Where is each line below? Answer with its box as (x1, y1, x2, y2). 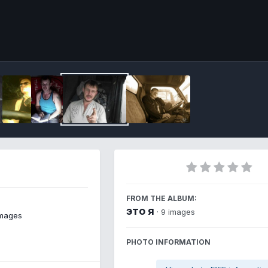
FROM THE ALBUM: (126, 193, 197, 203)
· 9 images (157, 206, 195, 217)
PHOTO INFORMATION (126, 237, 211, 246)
